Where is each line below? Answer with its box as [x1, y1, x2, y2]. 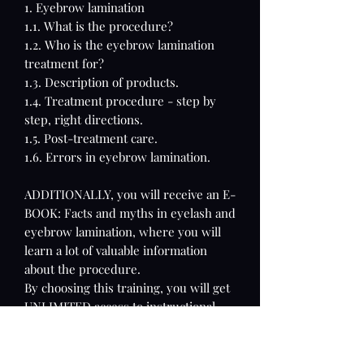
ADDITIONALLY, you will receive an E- [24, 185, 236, 202]
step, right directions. [24, 110, 143, 128]
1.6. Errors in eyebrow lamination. [24, 148, 210, 165]
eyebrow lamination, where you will [24, 223, 221, 240]
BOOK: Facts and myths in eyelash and [24, 204, 236, 221]
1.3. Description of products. [24, 73, 179, 90]
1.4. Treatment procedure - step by [24, 92, 216, 109]
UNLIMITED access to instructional [24, 297, 215, 314]
